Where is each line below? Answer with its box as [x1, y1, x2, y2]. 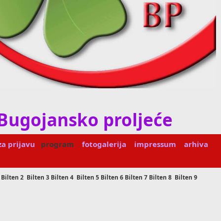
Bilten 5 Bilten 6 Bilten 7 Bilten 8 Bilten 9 [76, 173, 197, 182]
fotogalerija [82, 139, 127, 149]
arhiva [184, 139, 209, 149]
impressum [134, 139, 177, 149]
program [41, 139, 74, 149]
